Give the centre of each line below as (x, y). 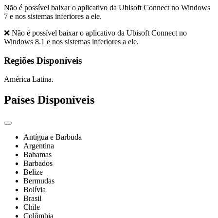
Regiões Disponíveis (43, 60)
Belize (33, 172)
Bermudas (39, 181)
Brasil (32, 199)
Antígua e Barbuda (53, 137)
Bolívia (35, 190)
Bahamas (37, 155)
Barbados (38, 163)
